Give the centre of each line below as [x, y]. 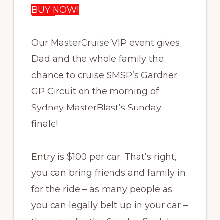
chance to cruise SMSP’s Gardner [104, 75]
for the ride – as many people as [102, 189]
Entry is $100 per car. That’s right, [104, 157]
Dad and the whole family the [97, 59]
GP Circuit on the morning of [95, 91]
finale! [44, 124]
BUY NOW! [55, 10]
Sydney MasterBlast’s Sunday [96, 108]
